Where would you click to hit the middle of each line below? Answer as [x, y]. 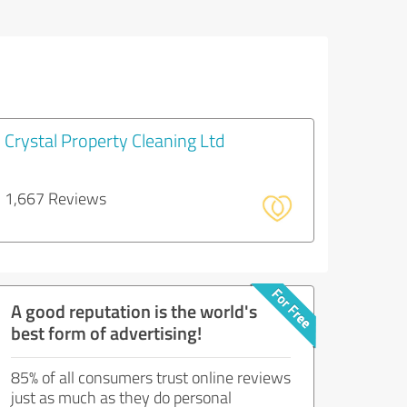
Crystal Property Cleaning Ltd [114, 140]
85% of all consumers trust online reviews [151, 377]
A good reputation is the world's [134, 311]
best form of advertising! [106, 333]
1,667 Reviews [55, 198]
